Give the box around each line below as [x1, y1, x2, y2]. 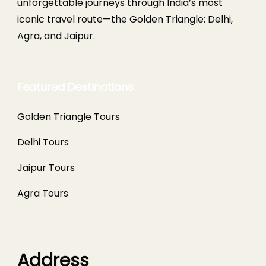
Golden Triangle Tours [17, 110, 120, 123]
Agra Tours [17, 186, 68, 200]
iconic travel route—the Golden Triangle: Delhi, [17, 12, 233, 26]
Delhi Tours [17, 135, 69, 149]
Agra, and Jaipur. [17, 29, 95, 43]
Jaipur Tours [17, 161, 75, 175]
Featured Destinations [17, 80, 134, 94]
